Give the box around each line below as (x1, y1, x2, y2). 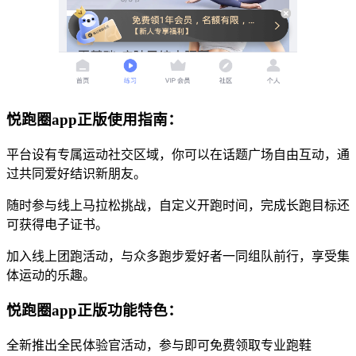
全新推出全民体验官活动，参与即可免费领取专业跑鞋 (6, 338, 311, 352)
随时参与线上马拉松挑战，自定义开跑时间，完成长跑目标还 (6, 198, 350, 212)
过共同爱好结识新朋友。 (6, 166, 146, 180)
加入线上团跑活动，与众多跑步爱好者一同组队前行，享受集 (6, 249, 350, 263)
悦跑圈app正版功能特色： (6, 302, 183, 319)
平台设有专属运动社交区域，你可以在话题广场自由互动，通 (6, 147, 350, 161)
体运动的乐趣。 (6, 268, 95, 282)
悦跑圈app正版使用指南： (6, 110, 183, 128)
